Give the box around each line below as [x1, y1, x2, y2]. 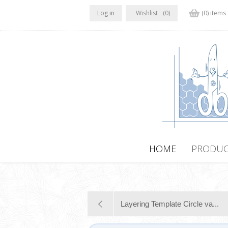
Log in [97, 9, 115, 17]
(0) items [201, 9, 226, 17]
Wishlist [135, 9, 158, 17]
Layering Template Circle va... [121, 199, 219, 209]
